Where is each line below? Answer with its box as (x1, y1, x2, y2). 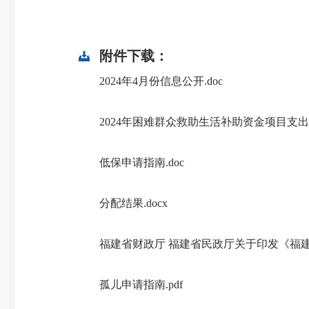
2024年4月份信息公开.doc (99, 75, 223, 87)
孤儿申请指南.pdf (99, 279, 183, 290)
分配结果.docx (99, 197, 168, 209)
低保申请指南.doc (99, 157, 184, 168)
